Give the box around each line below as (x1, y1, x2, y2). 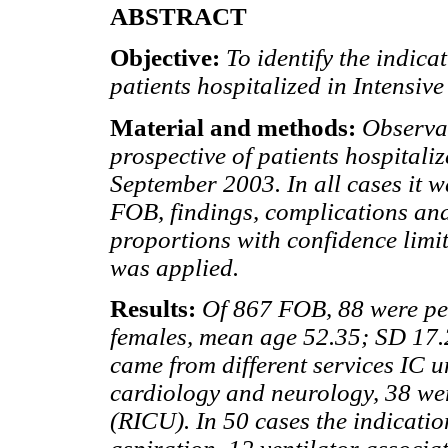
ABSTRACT (110, 3, 247, 31)
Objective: (110, 44, 226, 72)
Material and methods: (110, 113, 362, 141)
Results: (110, 294, 202, 322)
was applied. (110, 253, 239, 281)
